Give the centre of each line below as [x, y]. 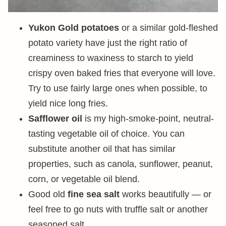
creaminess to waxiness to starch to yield [111, 58]
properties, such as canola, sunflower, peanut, [121, 164]
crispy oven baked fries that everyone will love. [122, 73]
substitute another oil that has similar [102, 149]
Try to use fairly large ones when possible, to [118, 88]
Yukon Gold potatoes [74, 28]
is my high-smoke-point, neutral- [148, 119]
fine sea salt [94, 194]
